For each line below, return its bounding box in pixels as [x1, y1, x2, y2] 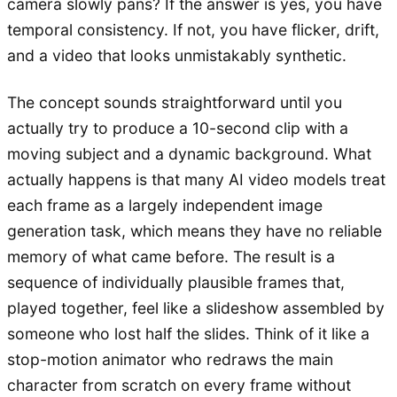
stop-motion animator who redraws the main [7, 349, 333, 369]
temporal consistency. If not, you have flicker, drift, [7, 19, 379, 39]
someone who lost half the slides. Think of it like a [7, 323, 370, 343]
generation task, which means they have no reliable [7, 221, 382, 240]
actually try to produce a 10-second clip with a [7, 118, 348, 137]
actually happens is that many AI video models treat [7, 169, 385, 189]
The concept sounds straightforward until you [7, 92, 342, 112]
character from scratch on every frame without [7, 375, 351, 394]
